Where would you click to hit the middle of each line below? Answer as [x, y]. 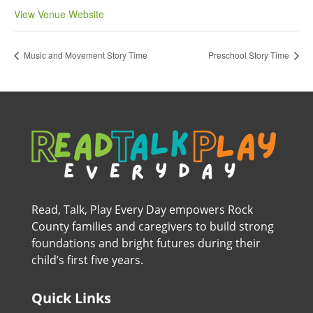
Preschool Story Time [250, 54]
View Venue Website [59, 14]
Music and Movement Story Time [85, 54]
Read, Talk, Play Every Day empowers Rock [142, 209]
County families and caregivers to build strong [152, 226]
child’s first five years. [87, 260]
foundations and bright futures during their [146, 243]
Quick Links [71, 298]
